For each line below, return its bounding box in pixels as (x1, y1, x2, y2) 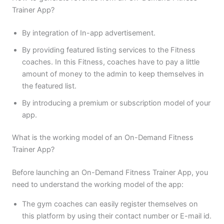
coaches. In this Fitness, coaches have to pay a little (21, 57, 199, 66)
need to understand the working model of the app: (11, 180, 183, 189)
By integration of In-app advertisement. (21, 28, 155, 37)
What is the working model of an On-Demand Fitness (11, 133, 193, 142)
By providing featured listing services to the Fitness (21, 45, 195, 54)
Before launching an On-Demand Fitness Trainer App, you (11, 168, 208, 177)
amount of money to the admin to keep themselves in (21, 69, 204, 78)
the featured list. (21, 81, 76, 90)
